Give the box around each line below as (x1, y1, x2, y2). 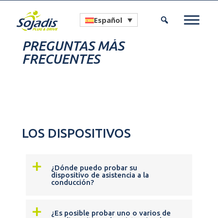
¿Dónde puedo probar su (51, 163, 137, 172)
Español (94, 15, 123, 25)
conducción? (51, 178, 94, 186)
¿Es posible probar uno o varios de (51, 209, 171, 217)
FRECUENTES (21, 52, 100, 66)
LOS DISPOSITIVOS (21, 126, 131, 140)
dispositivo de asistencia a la (51, 171, 149, 179)
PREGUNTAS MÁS (21, 38, 124, 53)
